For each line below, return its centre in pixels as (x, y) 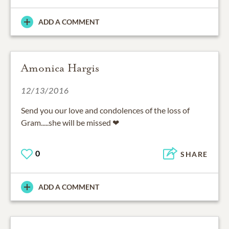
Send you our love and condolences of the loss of (105, 110)
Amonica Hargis (60, 68)
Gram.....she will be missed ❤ (70, 123)
